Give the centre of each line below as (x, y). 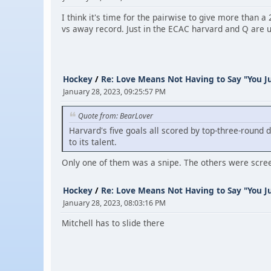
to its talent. (93, 142)
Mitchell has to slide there (113, 223)
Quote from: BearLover (116, 116)
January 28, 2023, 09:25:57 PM (114, 91)
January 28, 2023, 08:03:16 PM (114, 203)
